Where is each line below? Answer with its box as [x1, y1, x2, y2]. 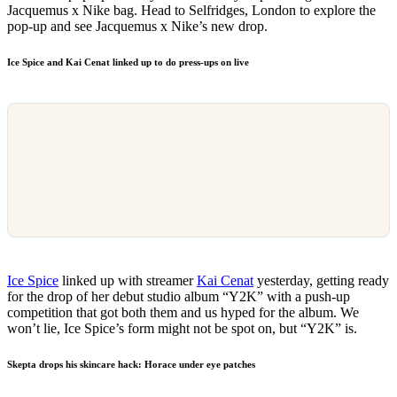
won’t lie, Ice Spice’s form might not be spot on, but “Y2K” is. [7, 320, 357, 336]
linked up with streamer [58, 272, 197, 288]
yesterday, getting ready [253, 272, 389, 288]
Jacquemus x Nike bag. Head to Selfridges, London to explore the [7, 2, 376, 18]
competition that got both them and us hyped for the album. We [7, 304, 359, 320]
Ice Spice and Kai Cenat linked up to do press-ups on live [7, 56, 249, 67]
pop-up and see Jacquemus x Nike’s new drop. [7, 18, 268, 34]
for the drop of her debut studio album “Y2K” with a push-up [7, 288, 350, 304]
